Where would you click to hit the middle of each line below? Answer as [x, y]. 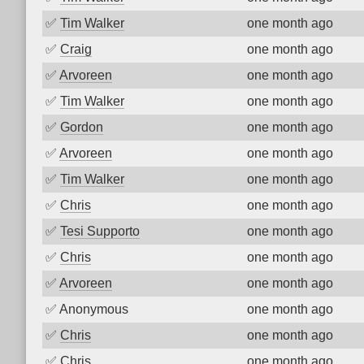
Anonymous [94, 309]
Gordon [82, 127]
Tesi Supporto [100, 231]
